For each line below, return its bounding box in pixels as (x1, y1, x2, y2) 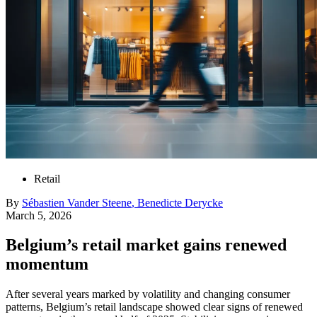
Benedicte (137, 196, 182, 209)
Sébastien (22, 196, 64, 209)
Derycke (185, 196, 223, 209)
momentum (6, 255, 88, 274)
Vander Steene (67, 196, 132, 209)
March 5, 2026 (6, 209, 71, 221)
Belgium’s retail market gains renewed (6, 236, 287, 255)
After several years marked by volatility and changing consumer (6, 288, 290, 301)
